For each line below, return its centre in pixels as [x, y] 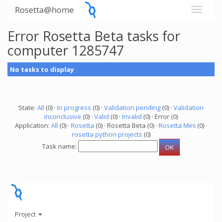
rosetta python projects [107, 134]
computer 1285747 [66, 50]
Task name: [60, 146]
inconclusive [63, 116]
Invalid [132, 116]
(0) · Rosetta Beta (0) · [126, 125]
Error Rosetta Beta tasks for [94, 36]
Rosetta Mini [177, 125]
